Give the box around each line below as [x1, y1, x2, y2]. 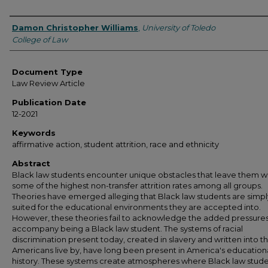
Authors [10, 19, 53, 35]
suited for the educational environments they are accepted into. [12, 202, 261, 212]
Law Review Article [12, 78, 85, 88]
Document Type [12, 66, 83, 77]
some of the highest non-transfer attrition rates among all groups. [12, 180, 263, 190]
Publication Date [12, 97, 86, 107]
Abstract [12, 158, 50, 168]
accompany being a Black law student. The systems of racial [12, 223, 243, 233]
